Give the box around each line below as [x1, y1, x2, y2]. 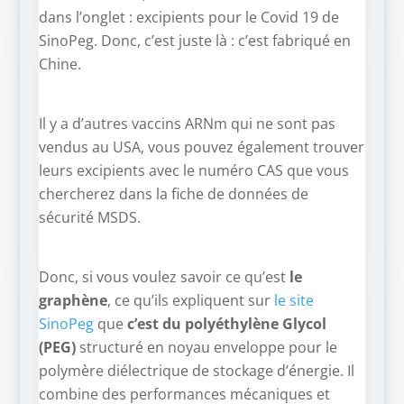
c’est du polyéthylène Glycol [126, 314, 326, 335]
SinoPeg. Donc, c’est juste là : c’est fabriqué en [38, 31, 351, 51]
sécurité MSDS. [38, 207, 141, 228]
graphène [38, 290, 107, 311]
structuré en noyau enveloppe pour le [75, 337, 337, 358]
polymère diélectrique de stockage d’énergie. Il [38, 361, 354, 381]
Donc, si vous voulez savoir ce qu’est [38, 267, 289, 288]
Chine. [38, 54, 81, 75]
